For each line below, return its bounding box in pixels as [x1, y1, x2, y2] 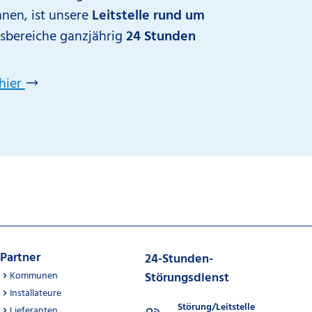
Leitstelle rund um [91, 5, 205, 27]
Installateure [10, 286, 61, 302]
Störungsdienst [145, 268, 229, 288]
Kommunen [10, 268, 58, 284]
